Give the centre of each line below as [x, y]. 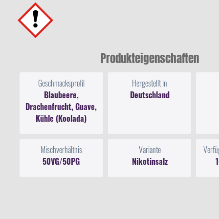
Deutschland [150, 95]
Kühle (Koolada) [61, 118]
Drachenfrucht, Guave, [61, 106]
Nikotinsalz [150, 161]
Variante [150, 149]
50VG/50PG [61, 161]
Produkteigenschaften [150, 58]
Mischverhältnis [61, 149]
